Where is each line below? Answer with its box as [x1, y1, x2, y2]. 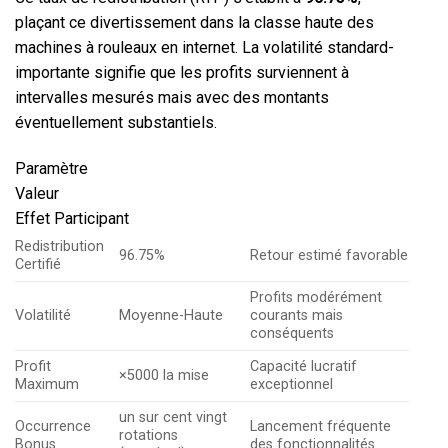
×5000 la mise [119, 366, 210, 384]
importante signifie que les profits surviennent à [15, 63, 349, 83]
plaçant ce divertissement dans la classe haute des [15, 13, 374, 33]
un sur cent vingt [119, 408, 228, 426]
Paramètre [15, 158, 88, 178]
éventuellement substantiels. [15, 113, 217, 133]
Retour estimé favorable [250, 246, 409, 264]
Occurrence [15, 417, 91, 435]
